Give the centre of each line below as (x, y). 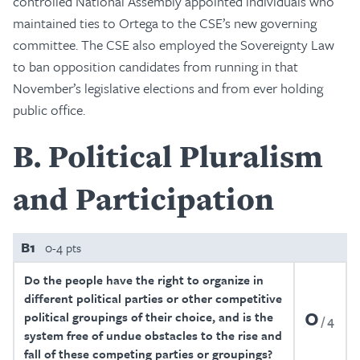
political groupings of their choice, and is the (149, 317)
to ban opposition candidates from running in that (155, 66)
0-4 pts (63, 247)
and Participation (143, 198)
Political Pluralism (186, 156)
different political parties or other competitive (153, 298)
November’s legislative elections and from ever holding (168, 88)
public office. (49, 110)
